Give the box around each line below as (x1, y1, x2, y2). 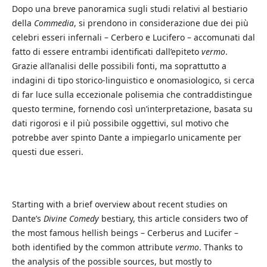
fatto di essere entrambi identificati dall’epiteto (11, 45, 201, 57)
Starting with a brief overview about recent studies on (11, 198, 228, 210)
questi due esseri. (11, 145, 83, 157)
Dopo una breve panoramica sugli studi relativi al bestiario (11, 2, 247, 14)
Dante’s (11, 212, 44, 224)
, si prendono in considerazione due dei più (73, 17, 249, 29)
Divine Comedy (43, 212, 101, 224)
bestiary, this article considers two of (101, 212, 248, 224)
